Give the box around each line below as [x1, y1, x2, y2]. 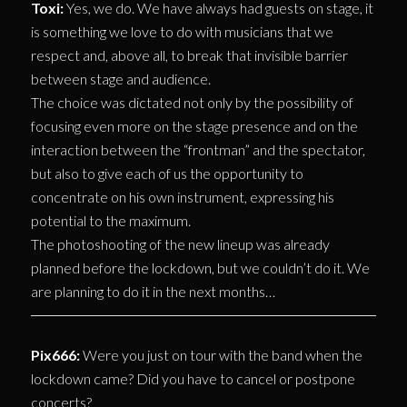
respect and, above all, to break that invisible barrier [30, 45, 348, 64]
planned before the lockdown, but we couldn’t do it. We [30, 258, 370, 276]
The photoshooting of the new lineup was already [30, 234, 330, 253]
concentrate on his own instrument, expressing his [30, 187, 334, 205]
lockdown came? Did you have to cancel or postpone [30, 370, 355, 388]
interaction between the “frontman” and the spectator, [30, 140, 365, 158]
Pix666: [30, 346, 80, 364]
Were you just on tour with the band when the [79, 346, 362, 364]
